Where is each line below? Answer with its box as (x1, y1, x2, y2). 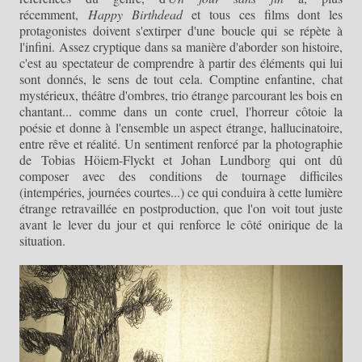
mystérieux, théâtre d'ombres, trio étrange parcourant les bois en (19, 86, 343, 103)
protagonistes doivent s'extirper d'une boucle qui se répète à (19, 21, 343, 39)
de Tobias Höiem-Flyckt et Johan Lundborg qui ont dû (19, 150, 343, 168)
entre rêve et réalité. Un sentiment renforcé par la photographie (19, 134, 343, 152)
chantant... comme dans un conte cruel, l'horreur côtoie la (19, 102, 343, 120)
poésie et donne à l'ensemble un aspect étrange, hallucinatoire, (19, 118, 343, 136)
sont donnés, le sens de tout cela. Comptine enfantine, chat (19, 69, 343, 87)
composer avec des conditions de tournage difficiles (19, 166, 343, 184)
